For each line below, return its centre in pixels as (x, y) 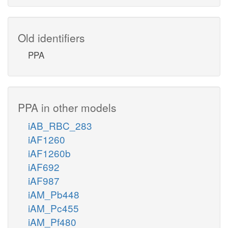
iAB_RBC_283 (60, 125)
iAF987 (44, 180)
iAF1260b (49, 153)
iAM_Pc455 (53, 208)
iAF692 (44, 166)
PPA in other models (67, 107)
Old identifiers (51, 37)
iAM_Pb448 (54, 194)
